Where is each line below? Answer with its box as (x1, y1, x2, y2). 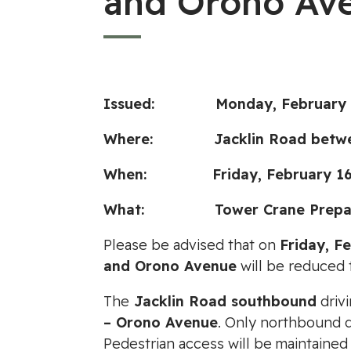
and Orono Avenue (103, 257, 237, 275)
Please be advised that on (103, 236, 280, 254)
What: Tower (103, 201, 263, 219)
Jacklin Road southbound (129, 292, 317, 310)
